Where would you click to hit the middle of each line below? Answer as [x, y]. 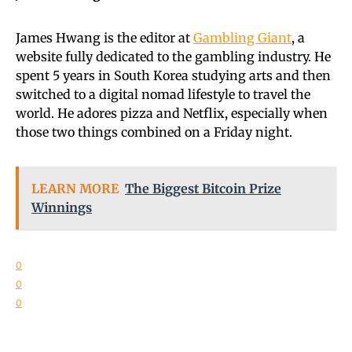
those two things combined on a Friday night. [154, 132]
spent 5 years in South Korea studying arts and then [173, 75]
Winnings [62, 207]
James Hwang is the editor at [104, 37]
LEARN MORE [75, 188]
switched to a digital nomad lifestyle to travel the [163, 94]
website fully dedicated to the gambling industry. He [173, 56]
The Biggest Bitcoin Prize [203, 188]
